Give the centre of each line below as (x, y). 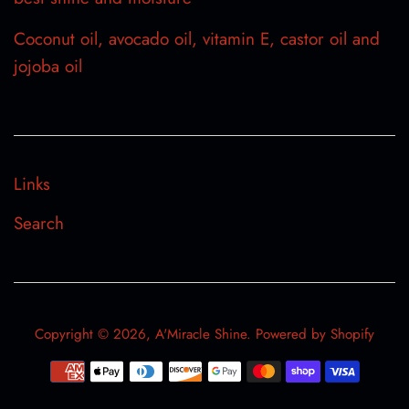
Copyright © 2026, (95, 335)
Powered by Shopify (315, 335)
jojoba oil (48, 67)
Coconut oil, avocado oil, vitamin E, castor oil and (197, 39)
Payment (234, 369)
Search (39, 224)
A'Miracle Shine (201, 335)
